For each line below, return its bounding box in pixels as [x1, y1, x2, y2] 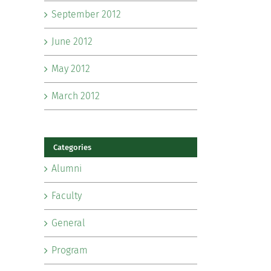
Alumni [51, 162, 82, 174]
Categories [53, 143, 91, 152]
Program [51, 244, 88, 256]
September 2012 [51, 8, 121, 20]
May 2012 [51, 63, 90, 74]
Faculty [51, 189, 82, 201]
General [51, 217, 85, 229]
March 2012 [51, 90, 100, 102]
